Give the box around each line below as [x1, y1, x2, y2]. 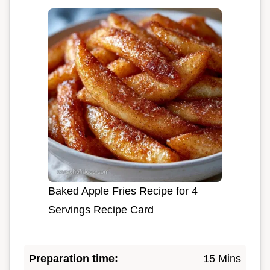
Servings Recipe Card [48, 203, 154, 216]
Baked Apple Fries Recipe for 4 [48, 184, 198, 197]
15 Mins [203, 252, 241, 265]
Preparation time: [29, 252, 118, 265]
